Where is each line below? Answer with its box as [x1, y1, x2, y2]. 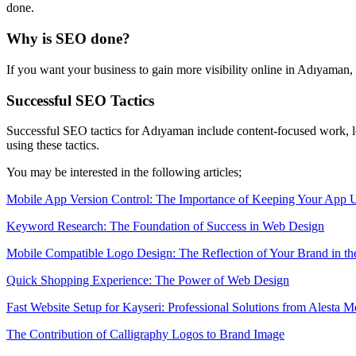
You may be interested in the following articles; [6, 165, 242, 180]
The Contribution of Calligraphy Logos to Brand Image [6, 327, 284, 342]
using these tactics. [6, 138, 99, 153]
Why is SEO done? [6, 30, 130, 48]
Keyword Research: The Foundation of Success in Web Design [6, 219, 324, 234]
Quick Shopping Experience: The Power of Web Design [6, 273, 289, 288]
